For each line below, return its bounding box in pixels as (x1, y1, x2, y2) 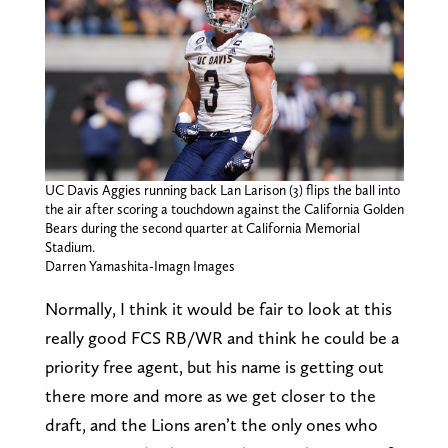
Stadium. (44, 239, 95, 256)
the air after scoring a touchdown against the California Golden (44, 201, 404, 218)
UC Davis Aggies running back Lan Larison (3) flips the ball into (44, 182, 400, 199)
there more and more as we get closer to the (44, 385, 376, 407)
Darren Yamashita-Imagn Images (44, 258, 235, 275)
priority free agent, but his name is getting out (44, 356, 384, 378)
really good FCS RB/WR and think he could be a (44, 327, 399, 349)
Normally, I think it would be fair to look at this (44, 298, 392, 320)
